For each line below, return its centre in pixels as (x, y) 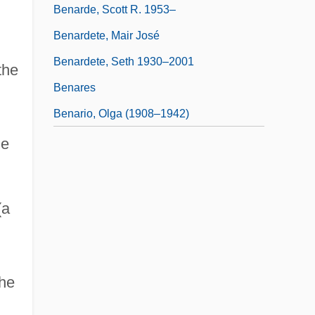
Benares (75, 87)
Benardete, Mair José (107, 35)
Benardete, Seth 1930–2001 (124, 61)
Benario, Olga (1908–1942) (121, 113)
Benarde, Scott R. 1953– (115, 9)
